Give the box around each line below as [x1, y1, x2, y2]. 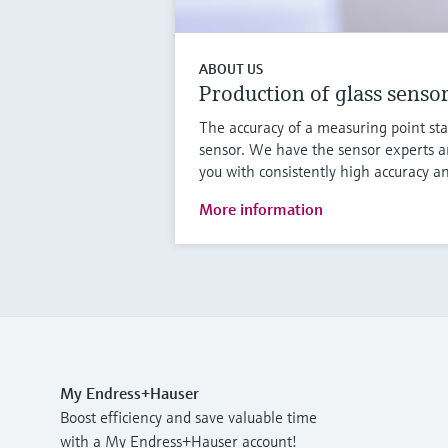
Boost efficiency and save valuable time [60, 406, 317, 427]
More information [198, 198, 323, 219]
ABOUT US [198, 59, 263, 78]
